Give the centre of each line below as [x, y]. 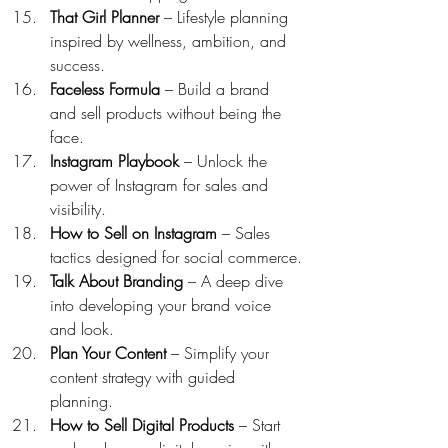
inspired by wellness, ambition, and [170, 40]
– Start [259, 424]
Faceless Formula [105, 88]
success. [77, 64]
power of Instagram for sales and [161, 184]
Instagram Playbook [114, 160]
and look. [82, 328]
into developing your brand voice [163, 304]
